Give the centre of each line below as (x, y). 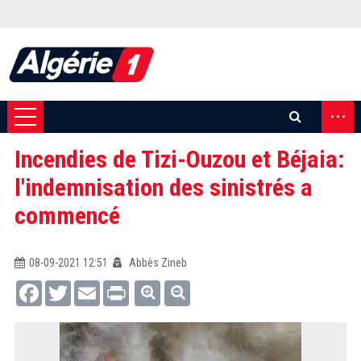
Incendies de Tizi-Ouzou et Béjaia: (179, 159)
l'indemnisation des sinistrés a (163, 187)
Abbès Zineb (156, 263)
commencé (67, 216)
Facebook (64, 287)
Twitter (86, 287)
